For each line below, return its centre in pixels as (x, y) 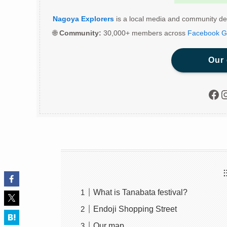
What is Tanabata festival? (141, 193)
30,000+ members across (144, 33)
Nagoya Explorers (83, 19)
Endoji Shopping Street (135, 209)
